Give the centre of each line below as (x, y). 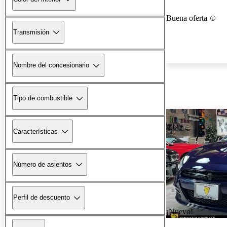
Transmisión (31, 32)
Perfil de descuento (42, 198)
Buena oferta (187, 18)
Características (35, 131)
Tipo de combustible (43, 98)
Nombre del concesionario (51, 65)
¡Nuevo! (180, 212)
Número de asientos (43, 164)
